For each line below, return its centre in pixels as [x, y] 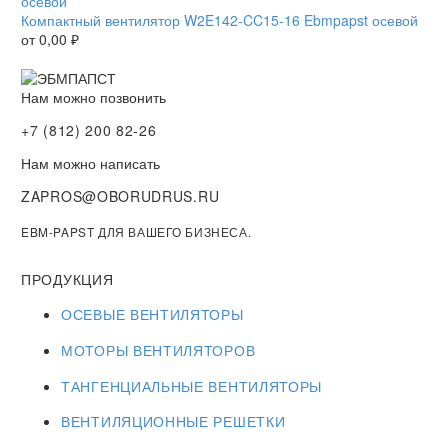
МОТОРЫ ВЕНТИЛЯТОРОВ [158, 350]
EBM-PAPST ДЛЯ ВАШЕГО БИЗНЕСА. [136, 231]
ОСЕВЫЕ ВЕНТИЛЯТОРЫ [152, 314]
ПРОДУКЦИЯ [67, 278]
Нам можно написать [90, 162]
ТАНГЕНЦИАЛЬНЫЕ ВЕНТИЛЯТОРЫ [192, 385]
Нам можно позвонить [93, 96]
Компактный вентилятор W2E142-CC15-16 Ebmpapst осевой [219, 19]
